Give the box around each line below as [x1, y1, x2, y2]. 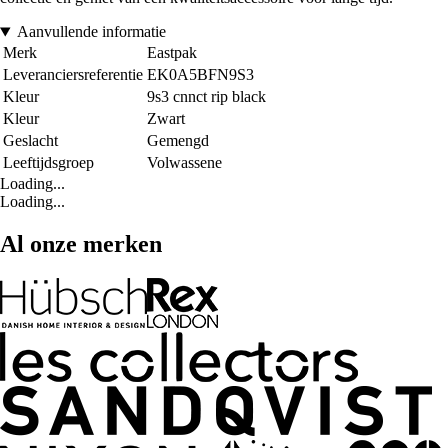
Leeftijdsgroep [3, 154, 94, 172]
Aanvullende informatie [16, 23, 166, 41]
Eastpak [147, 44, 197, 62]
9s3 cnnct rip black [147, 88, 266, 106]
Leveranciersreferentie [3, 66, 143, 84]
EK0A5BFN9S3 [147, 66, 254, 84]
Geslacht [3, 132, 58, 150]
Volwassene [147, 154, 222, 172]
